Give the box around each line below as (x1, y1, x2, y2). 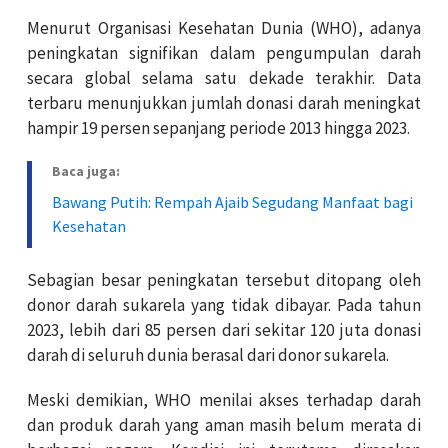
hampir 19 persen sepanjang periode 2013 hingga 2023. (27, 117, 410, 140)
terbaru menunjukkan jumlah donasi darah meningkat (27, 92, 421, 115)
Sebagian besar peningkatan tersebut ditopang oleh (27, 269, 421, 292)
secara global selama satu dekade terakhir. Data (27, 67, 421, 90)
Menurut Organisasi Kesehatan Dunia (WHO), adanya (27, 17, 421, 40)
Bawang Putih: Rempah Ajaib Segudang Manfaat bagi (52, 192, 413, 213)
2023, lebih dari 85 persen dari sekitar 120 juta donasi (27, 319, 421, 342)
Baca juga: (52, 162, 120, 181)
